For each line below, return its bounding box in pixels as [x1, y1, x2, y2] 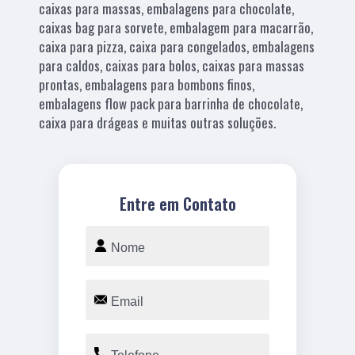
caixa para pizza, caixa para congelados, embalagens [39, 36, 315, 56]
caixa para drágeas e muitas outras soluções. [39, 112, 277, 132]
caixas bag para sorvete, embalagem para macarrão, [39, 17, 314, 37]
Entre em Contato [119, 191, 236, 216]
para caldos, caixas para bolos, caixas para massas [39, 55, 305, 75]
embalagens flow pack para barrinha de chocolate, [39, 93, 303, 113]
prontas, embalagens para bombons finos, [39, 74, 255, 94]
